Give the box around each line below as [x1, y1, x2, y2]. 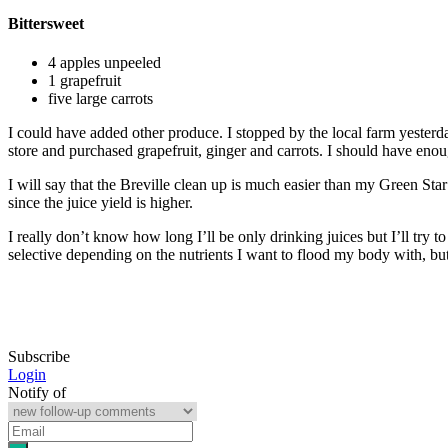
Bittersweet [8, 15, 84, 33]
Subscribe [8, 348, 70, 366]
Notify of [8, 384, 66, 402]
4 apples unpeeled [48, 54, 161, 72]
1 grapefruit [48, 72, 121, 90]
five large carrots [48, 90, 153, 108]
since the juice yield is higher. [8, 194, 193, 212]
